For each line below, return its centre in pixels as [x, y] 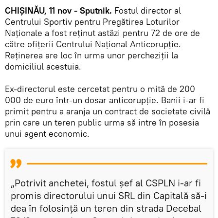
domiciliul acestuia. [43, 66]
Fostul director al [148, 10]
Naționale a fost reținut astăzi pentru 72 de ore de [102, 33]
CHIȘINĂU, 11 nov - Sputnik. [60, 10]
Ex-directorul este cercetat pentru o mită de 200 [100, 89]
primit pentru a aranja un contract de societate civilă [108, 111]
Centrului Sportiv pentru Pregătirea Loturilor [92, 21]
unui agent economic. [47, 133]
